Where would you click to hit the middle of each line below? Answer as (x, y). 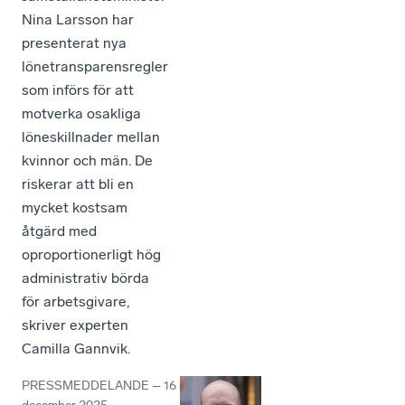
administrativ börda (85, 278)
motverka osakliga (81, 114)
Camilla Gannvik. (76, 349)
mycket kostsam (75, 208)
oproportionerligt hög (91, 255)
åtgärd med (59, 231)
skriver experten (75, 325)
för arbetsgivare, (75, 302)
